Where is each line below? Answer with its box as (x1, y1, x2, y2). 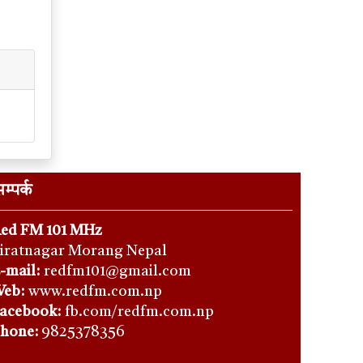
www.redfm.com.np (28, 284, 163, 300)
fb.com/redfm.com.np (65, 305, 215, 320)
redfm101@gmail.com (44, 264, 192, 280)
